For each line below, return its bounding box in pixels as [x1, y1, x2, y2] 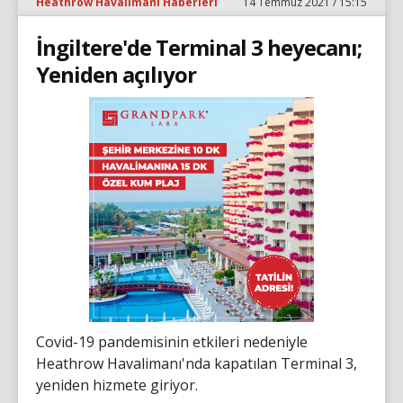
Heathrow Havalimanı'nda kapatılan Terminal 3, [36, 353, 357, 373]
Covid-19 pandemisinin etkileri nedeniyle [36, 331, 308, 352]
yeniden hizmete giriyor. [36, 374, 198, 395]
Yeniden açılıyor [36, 58, 196, 89]
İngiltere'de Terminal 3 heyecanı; [36, 31, 362, 62]
